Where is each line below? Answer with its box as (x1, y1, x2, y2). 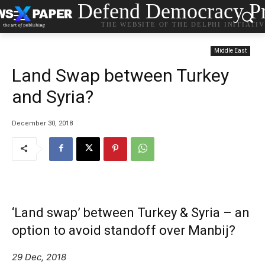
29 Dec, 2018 (12, 251, 66, 263)
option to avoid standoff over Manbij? (12, 222, 235, 238)
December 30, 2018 (12, 119, 73, 127)
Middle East (214, 47, 247, 54)
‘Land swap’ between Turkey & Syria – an (12, 205, 250, 220)
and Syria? (12, 86, 93, 107)
